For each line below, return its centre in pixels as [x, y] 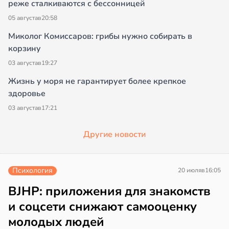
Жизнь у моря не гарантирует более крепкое [97, 82]
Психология [32, 171]
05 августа [23, 18]
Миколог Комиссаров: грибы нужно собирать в [100, 37]
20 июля [190, 170]
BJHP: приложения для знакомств [109, 191]
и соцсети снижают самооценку [102, 207]
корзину [25, 49]
